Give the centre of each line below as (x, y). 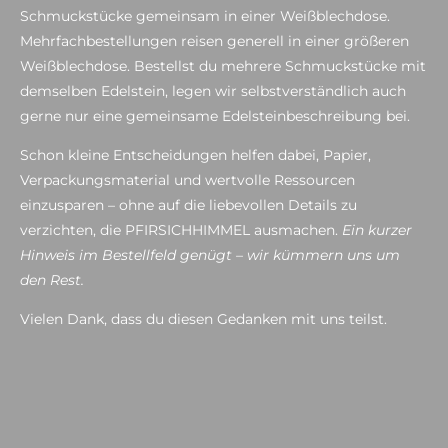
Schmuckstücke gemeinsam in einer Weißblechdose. (205, 16)
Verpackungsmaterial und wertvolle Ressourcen (187, 180)
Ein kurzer (377, 230)
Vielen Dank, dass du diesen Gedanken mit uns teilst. (205, 319)
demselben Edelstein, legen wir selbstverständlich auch (213, 91)
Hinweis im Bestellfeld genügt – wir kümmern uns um (210, 255)
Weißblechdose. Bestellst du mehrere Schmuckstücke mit (223, 66)
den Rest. (52, 280)
